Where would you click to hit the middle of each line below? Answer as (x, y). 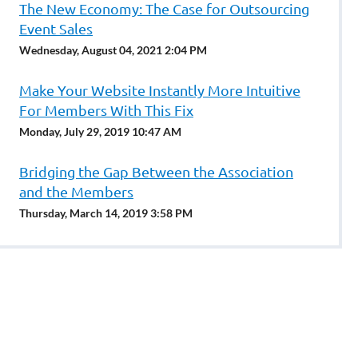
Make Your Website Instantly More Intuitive (160, 90)
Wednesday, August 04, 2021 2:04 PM (113, 50)
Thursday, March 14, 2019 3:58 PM (106, 213)
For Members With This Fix (106, 110)
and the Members (76, 191)
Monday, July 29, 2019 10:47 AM (100, 131)
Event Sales (56, 28)
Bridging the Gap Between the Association (156, 171)
